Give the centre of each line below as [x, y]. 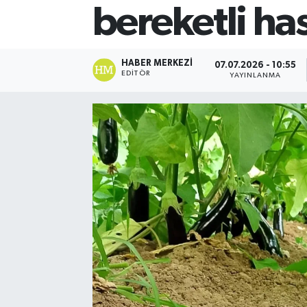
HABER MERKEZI [157, 64]
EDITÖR [136, 74]
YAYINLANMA [256, 75]
